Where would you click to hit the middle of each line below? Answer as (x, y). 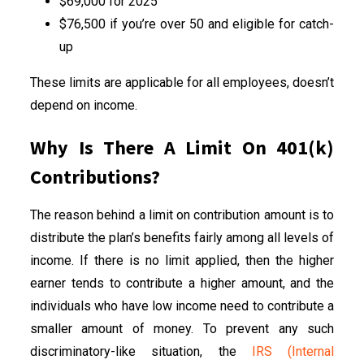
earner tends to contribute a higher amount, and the (182, 283)
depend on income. (85, 105)
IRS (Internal (292, 351)
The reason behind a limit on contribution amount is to (182, 214)
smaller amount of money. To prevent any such (182, 328)
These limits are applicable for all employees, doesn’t (182, 82)
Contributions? (95, 176)
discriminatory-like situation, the (141, 351)
